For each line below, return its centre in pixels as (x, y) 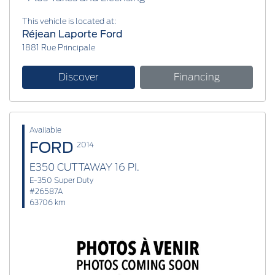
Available (45, 130)
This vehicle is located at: (69, 21)
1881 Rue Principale (59, 47)
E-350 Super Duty (61, 180)
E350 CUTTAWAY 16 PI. (84, 167)
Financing (196, 77)
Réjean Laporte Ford (72, 34)
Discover (79, 77)
